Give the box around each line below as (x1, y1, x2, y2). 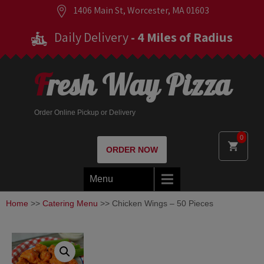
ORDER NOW (106, 145, 158, 154)
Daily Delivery (52, 29, 131, 45)
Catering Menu (42, 199, 98, 208)
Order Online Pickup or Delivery (34, 108, 136, 117)
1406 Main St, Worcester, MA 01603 (71, 4, 209, 16)
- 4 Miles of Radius (131, 29, 233, 45)
